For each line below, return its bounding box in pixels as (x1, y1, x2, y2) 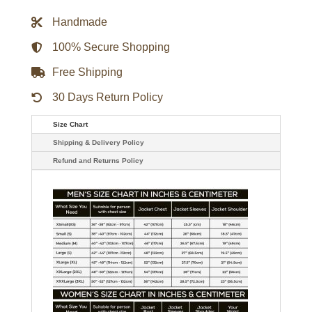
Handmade (52, 15, 107, 28)
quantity (30, 28, 72, 40)
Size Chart (52, 120, 88, 128)
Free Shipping (52, 65, 123, 78)
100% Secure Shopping (52, 40, 170, 53)
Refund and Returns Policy (52, 156, 143, 164)
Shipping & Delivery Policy (52, 138, 144, 146)
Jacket (30, 17, 62, 29)
